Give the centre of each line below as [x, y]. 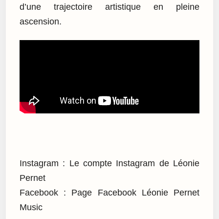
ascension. [41, 22]
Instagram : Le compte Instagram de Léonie [109, 163]
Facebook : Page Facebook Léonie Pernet [109, 192]
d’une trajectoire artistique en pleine [109, 7]
